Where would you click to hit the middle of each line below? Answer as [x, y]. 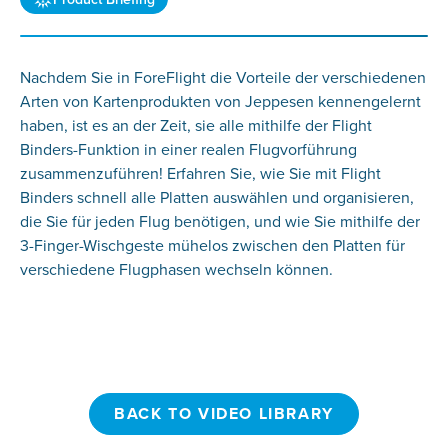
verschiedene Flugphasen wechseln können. [176, 269]
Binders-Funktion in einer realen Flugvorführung [188, 149]
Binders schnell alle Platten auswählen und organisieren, [216, 197]
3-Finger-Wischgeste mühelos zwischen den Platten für [212, 245]
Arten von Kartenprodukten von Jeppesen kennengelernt [220, 101]
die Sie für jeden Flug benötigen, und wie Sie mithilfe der [219, 221]
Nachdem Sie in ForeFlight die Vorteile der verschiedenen [222, 77]
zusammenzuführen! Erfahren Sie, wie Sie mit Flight [200, 173]
